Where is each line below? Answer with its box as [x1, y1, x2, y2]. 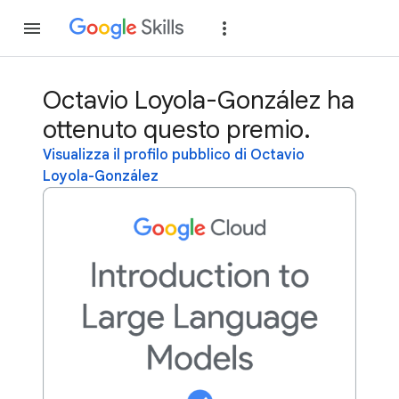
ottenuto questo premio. [43, 114, 311, 145]
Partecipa [260, 20, 320, 37]
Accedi [352, 20, 394, 37]
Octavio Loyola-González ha [43, 85, 354, 116]
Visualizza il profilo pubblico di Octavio [43, 146, 305, 164]
